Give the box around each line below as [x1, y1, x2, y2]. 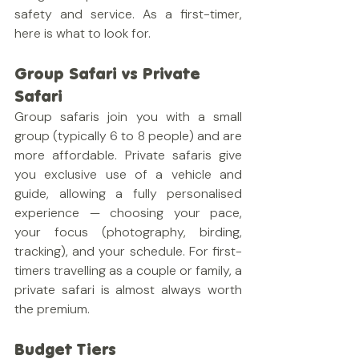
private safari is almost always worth [14, 281, 242, 298]
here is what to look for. [14, 25, 151, 42]
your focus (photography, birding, [14, 224, 242, 240]
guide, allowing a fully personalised [14, 185, 242, 202]
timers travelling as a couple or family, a [14, 262, 242, 279]
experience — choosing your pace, [14, 204, 242, 221]
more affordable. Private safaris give [14, 147, 242, 163]
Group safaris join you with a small [14, 108, 242, 125]
